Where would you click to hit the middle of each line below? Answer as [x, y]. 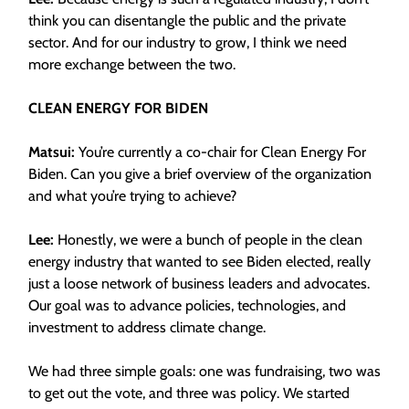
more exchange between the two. [134, 64]
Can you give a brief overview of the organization [221, 174]
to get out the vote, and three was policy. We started [189, 393]
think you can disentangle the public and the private [187, 21]
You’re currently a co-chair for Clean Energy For [222, 152]
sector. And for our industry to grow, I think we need [188, 42]
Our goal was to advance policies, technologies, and [187, 305]
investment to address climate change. [147, 327]
